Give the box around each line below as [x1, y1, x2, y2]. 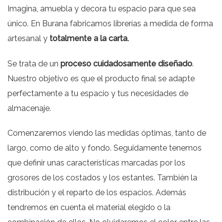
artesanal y [7, 33, 48, 43]
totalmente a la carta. [48, 33, 129, 43]
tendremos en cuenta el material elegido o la [7, 203, 170, 213]
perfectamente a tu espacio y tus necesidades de [7, 88, 188, 98]
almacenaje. [7, 103, 51, 113]
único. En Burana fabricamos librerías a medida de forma [7, 18, 213, 28]
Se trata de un [7, 58, 60, 68]
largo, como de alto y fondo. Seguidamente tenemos [7, 143, 202, 153]
